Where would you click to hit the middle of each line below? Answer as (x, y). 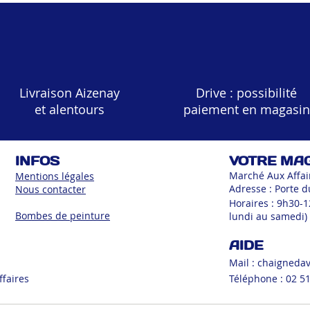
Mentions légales (55, 176)
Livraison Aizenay (70, 93)
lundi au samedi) (268, 217)
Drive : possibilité (246, 93)
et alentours (70, 110)
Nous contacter (51, 190)
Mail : (243, 263)
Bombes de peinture (63, 216)
